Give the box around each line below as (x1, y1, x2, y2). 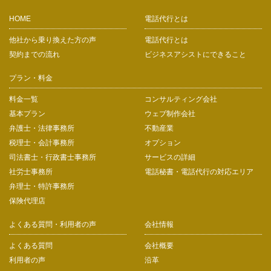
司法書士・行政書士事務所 (9, 152, 96, 162)
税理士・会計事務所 (9, 138, 74, 147)
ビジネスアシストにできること (145, 50, 246, 59)
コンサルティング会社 (145, 94, 217, 103)
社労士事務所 (9, 167, 53, 176)
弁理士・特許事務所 (9, 181, 74, 191)
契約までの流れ (9, 50, 60, 59)
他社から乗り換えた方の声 (9, 35, 96, 44)
